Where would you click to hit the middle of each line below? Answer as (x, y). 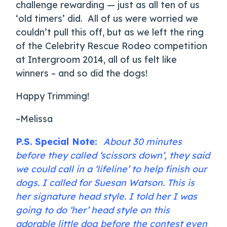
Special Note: (66, 142)
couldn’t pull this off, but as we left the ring (110, 32)
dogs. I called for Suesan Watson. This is (105, 183)
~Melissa (34, 119)
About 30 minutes (143, 142)
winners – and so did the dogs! (82, 73)
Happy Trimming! (53, 96)
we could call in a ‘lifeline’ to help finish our (111, 169)
